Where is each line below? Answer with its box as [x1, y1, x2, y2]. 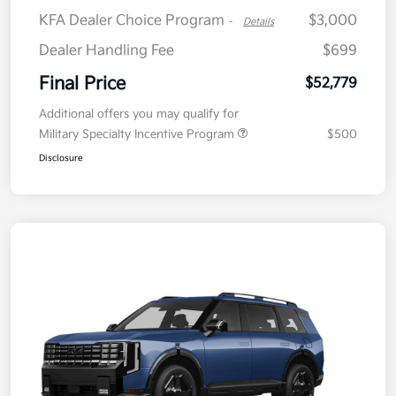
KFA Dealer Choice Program [39, 11, 228, 29]
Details [243, 15, 274, 27]
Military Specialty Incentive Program [39, 126, 238, 141]
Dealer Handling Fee [39, 42, 174, 59]
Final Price [39, 72, 126, 95]
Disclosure [39, 152, 83, 164]
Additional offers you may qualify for [39, 106, 239, 121]
